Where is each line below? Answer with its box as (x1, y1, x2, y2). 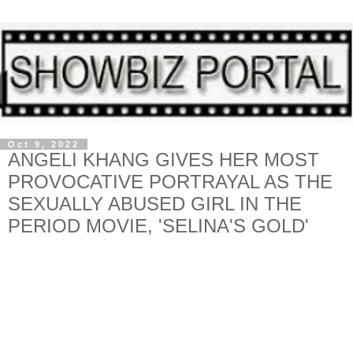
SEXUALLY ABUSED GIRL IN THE (8, 192, 302, 214)
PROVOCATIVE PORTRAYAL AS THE (8, 170, 333, 192)
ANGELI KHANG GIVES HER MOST (8, 148, 319, 170)
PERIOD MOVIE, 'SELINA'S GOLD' (8, 214, 309, 236)
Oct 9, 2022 (8, 139, 80, 149)
